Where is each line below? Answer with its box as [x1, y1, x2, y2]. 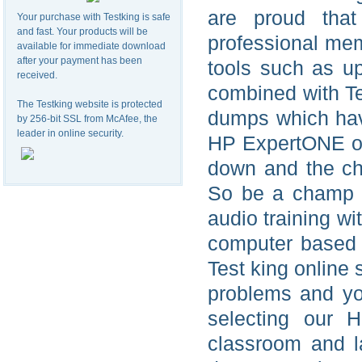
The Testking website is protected [17, 99, 162, 111]
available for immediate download [17, 40, 166, 53]
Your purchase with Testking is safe [17, 11, 170, 23]
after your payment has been [17, 55, 142, 67]
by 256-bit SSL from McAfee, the [17, 113, 158, 125]
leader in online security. [17, 128, 124, 140]
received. [17, 69, 57, 82]
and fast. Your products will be [17, 26, 148, 38]
